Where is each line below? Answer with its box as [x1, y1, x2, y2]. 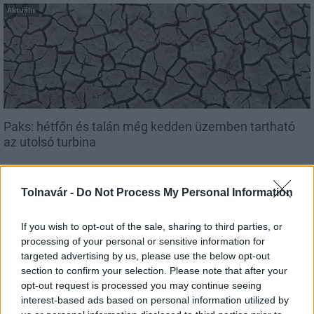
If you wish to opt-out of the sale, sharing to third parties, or [21, 220, 282, 232]
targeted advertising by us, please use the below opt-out [21, 250, 270, 261]
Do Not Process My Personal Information [76, 186, 293, 198]
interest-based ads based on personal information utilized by [21, 294, 289, 306]
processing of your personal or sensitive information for [21, 235, 265, 247]
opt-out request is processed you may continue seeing [21, 279, 261, 291]
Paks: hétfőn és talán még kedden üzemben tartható [4, 118, 295, 134]
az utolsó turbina [4, 134, 96, 149]
